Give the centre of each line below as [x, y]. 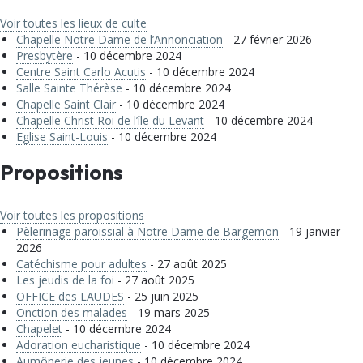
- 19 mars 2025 [169, 312]
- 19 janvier [310, 231]
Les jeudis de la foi [65, 280]
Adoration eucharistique [79, 345]
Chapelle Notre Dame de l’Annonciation [120, 39]
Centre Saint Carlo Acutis [81, 72]
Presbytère [45, 56]
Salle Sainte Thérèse [69, 88]
